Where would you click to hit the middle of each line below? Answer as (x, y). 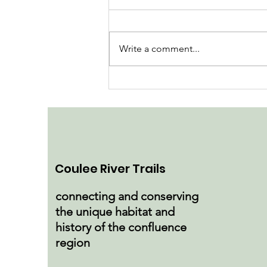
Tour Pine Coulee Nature (192, 86)
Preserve (148, 102)
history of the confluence (121, 227)
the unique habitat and (115, 211)
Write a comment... (159, 48)
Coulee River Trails (110, 168)
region (73, 242)
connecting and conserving (127, 196)
